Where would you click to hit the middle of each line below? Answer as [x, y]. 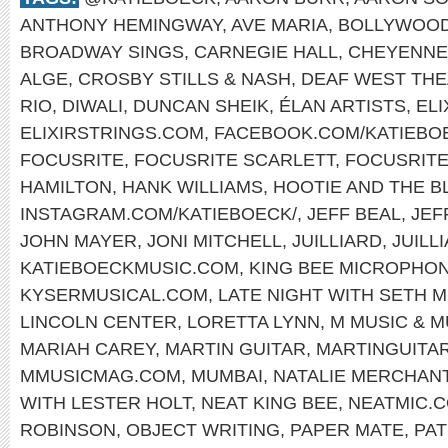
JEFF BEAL [354, 213]
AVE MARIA [279, 24]
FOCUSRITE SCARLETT [234, 159]
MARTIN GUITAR [235, 348]
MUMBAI [227, 375]
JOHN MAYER [78, 240]
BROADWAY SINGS [102, 51]
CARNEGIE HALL [266, 51]
